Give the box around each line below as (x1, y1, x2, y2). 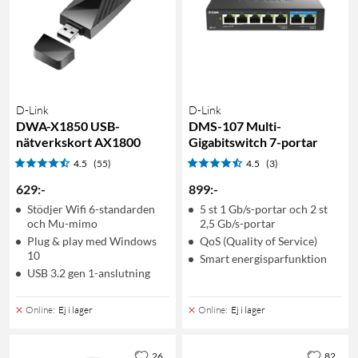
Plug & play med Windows (27, 234, 157, 249)
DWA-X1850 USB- (16, 118, 120, 134)
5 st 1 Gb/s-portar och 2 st (200, 202, 328, 217)
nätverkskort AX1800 (16, 134, 141, 150)
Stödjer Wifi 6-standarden (27, 202, 155, 217)
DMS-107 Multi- (189, 118, 281, 134)
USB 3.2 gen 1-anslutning (27, 266, 150, 280)
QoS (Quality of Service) (200, 234, 317, 249)
